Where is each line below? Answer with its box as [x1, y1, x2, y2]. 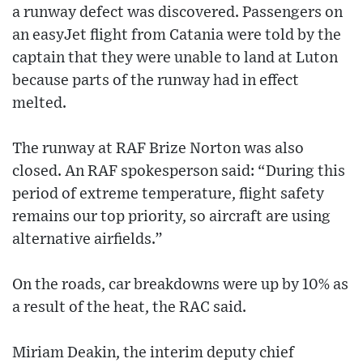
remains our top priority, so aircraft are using [12, 208, 331, 224]
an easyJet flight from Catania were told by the [12, 27, 341, 43]
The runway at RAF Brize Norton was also [12, 140, 304, 156]
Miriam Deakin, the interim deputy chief [12, 344, 294, 361]
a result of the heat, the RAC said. [12, 299, 246, 315]
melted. [12, 95, 66, 111]
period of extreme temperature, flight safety [12, 186, 324, 202]
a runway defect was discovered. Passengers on [12, 4, 343, 20]
